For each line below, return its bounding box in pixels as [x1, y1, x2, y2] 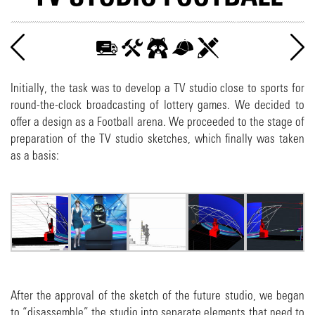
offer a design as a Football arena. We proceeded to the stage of [11, 116, 304, 129]
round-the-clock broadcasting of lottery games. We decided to [11, 99, 304, 112]
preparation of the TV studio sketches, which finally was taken [11, 133, 304, 146]
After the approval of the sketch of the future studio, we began [11, 289, 304, 302]
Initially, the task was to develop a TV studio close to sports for [11, 82, 304, 95]
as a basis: [11, 150, 59, 162]
